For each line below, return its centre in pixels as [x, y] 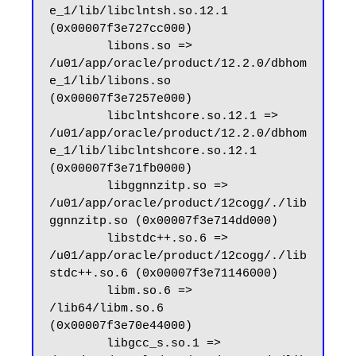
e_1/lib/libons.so [110, 82]
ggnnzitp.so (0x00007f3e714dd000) [164, 222]
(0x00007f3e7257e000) [121, 99]
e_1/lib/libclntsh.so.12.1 [139, 12]
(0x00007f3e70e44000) [121, 327]
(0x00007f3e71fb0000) [121, 169]
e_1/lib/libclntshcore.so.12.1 [153, 152]
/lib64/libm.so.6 [106, 309]
